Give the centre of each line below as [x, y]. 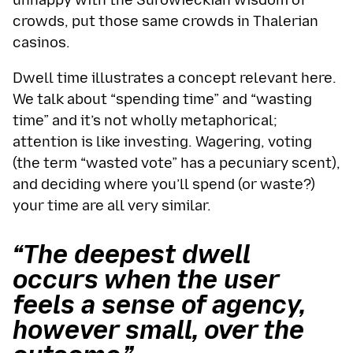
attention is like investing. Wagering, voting [162, 142]
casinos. [41, 43]
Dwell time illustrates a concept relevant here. [175, 78]
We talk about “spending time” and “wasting [162, 100]
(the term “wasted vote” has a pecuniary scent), [176, 163]
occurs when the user [146, 280]
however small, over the [158, 331]
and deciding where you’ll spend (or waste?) [164, 185]
